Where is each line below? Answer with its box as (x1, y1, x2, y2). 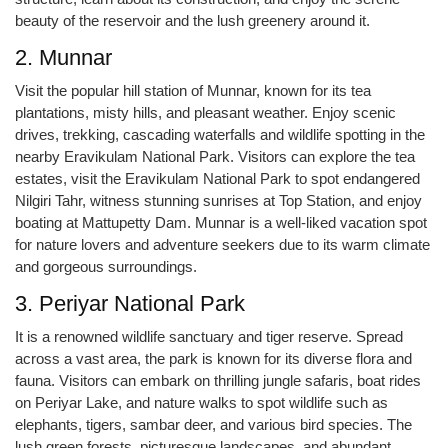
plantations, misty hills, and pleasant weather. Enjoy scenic (15, 104, 396, 122)
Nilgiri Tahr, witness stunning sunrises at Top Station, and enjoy (15, 192, 422, 210)
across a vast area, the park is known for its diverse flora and (15, 350, 412, 368)
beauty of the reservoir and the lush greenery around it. (15, 12, 370, 30)
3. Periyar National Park (15, 291, 245, 317)
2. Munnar (15, 45, 112, 71)
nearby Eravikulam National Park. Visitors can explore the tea (15, 148, 415, 166)
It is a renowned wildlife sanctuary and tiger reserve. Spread (15, 328, 403, 346)
